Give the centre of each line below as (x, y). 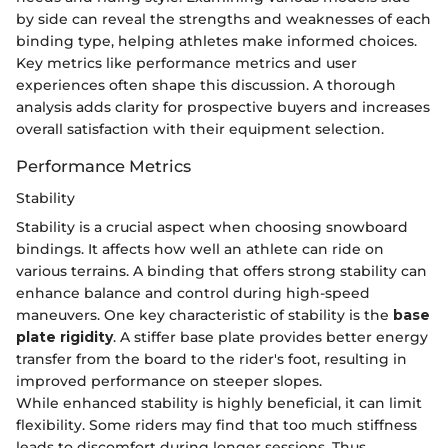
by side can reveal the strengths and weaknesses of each (223, 18)
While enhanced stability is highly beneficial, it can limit (219, 402)
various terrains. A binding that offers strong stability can (221, 270)
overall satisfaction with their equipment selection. (200, 128)
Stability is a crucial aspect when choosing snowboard (212, 226)
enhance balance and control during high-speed (193, 292)
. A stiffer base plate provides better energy (270, 336)
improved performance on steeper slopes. (169, 380)
